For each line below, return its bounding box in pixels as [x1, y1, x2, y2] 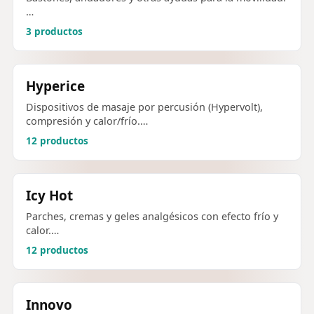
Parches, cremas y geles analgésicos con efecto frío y [26, 209, 278, 223]
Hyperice [26, 76, 85, 95]
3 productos [26, 25, 83, 38]
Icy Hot [26, 186, 73, 205]
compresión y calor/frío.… [26, 114, 148, 128]
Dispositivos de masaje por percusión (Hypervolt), [26, 100, 263, 114]
